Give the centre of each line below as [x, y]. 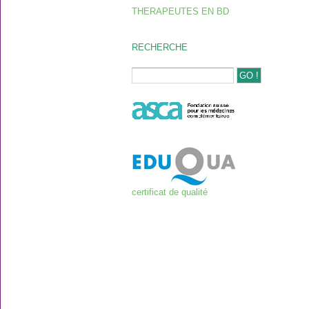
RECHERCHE [160, 47]
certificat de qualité [170, 192]
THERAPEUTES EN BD [180, 11]
